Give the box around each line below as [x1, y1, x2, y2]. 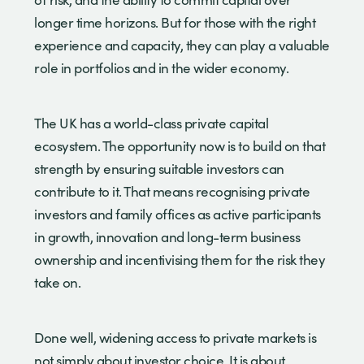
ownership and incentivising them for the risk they [34, 249, 325, 269]
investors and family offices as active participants [34, 204, 321, 223]
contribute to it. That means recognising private [34, 181, 310, 201]
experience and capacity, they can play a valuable [34, 35, 330, 54]
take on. [34, 272, 84, 292]
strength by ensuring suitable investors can [34, 158, 284, 178]
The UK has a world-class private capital [34, 113, 268, 132]
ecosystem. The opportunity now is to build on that [34, 136, 325, 155]
